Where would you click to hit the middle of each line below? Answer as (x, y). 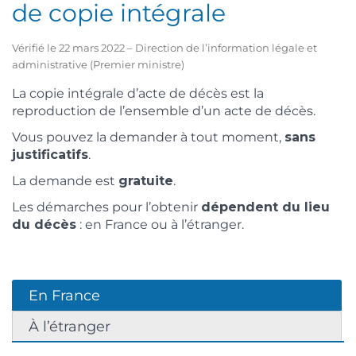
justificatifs (50, 155)
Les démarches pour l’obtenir (106, 207)
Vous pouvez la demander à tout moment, (148, 137)
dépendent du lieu (265, 207)
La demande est (65, 181)
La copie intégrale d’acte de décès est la (138, 93)
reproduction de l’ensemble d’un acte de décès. (164, 110)
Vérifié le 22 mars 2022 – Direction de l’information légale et (164, 47)
